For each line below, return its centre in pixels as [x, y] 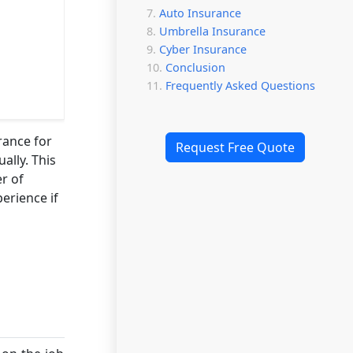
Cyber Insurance [203, 49]
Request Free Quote [235, 147]
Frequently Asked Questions [240, 85]
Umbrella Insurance [212, 31]
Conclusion [195, 67]
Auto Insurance [200, 13]
